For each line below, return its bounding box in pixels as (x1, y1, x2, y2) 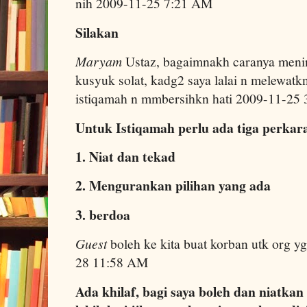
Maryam (75, 52, 122, 71)
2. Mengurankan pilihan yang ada (75, 175, 271, 196)
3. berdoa (75, 204, 130, 225)
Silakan (75, 22, 119, 42)
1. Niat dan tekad (75, 146, 175, 167)
